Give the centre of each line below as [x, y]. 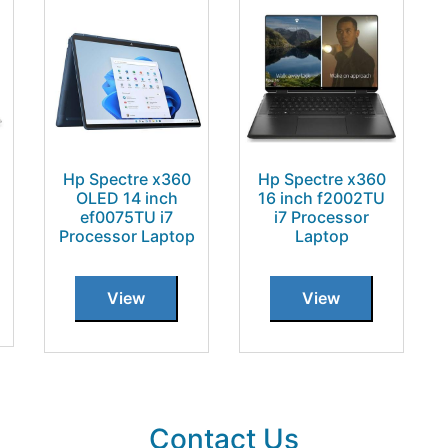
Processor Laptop [126, 236]
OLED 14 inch [126, 198]
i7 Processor [321, 217]
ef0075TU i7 [126, 217]
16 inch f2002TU [321, 198]
